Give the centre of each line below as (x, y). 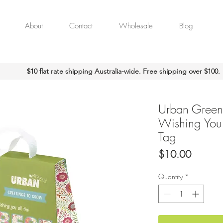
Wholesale (136, 26)
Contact (81, 26)
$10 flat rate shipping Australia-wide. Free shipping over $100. (123, 71)
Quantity (170, 176)
